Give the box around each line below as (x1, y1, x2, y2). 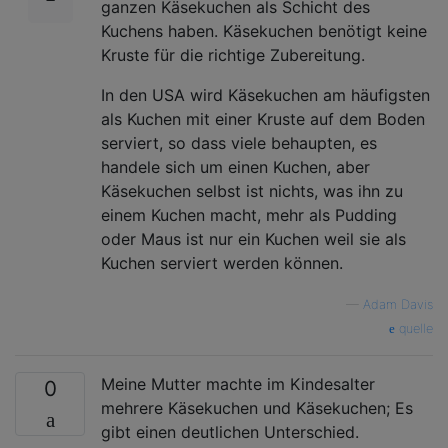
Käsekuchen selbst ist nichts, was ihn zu (101, 180, 403, 201)
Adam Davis (363, 296, 433, 312)
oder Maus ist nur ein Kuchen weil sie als (101, 228, 406, 249)
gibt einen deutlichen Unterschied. (101, 421, 359, 442)
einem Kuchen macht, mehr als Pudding (101, 204, 397, 225)
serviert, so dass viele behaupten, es (101, 132, 377, 153)
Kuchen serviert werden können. (101, 252, 343, 273)
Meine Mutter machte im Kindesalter (101, 373, 375, 394)
